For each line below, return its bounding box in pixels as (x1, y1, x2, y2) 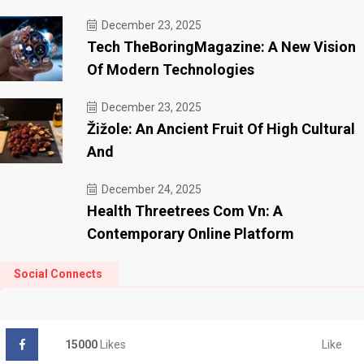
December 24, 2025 (99, 183, 201, 197)
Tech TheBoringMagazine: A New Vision (87, 38, 356, 56)
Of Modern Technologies (87, 61, 254, 79)
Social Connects (14, 267, 102, 281)
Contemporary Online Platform (87, 225, 294, 243)
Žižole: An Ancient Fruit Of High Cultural (87, 120, 355, 138)
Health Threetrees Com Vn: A (87, 202, 283, 220)
